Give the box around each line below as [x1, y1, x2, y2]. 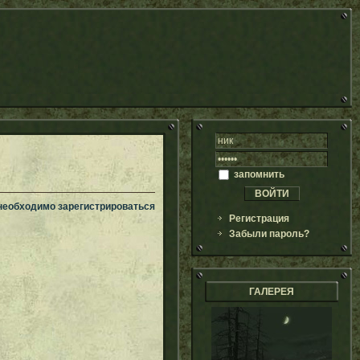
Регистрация [229, 213, 289, 224]
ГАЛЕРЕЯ [249, 286, 294, 297]
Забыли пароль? [229, 228, 309, 239]
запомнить [231, 169, 284, 180]
